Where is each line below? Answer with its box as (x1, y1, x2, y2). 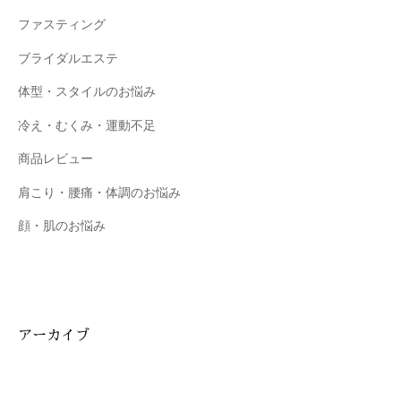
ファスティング (18, 18, 106, 32)
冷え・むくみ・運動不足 (18, 118, 156, 132)
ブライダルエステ (18, 51, 118, 65)
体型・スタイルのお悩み (18, 85, 156, 99)
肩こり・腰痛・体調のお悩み (18, 185, 181, 200)
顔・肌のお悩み (18, 219, 106, 234)
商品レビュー (18, 152, 93, 166)
